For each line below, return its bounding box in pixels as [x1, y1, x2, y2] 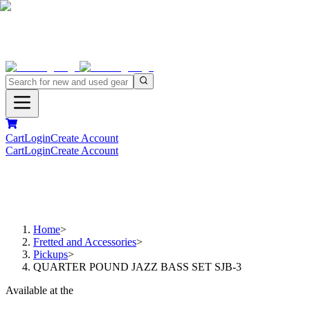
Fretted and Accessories [33, 236, 136, 248]
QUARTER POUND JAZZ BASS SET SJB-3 [33, 261, 241, 273]
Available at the [6, 284, 73, 297]
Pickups [33, 248, 68, 261]
